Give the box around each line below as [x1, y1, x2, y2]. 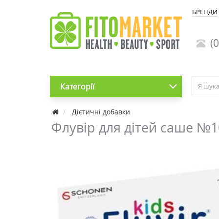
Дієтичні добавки [72, 107, 130, 116]
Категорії [60, 81, 94, 92]
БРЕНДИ [192, 7, 218, 16]
